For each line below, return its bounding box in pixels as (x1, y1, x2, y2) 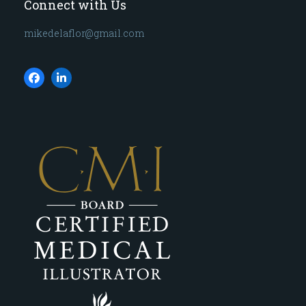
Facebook (33, 74, 85, 89)
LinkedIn (60, 74, 109, 89)
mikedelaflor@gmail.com (23, 26, 144, 40)
